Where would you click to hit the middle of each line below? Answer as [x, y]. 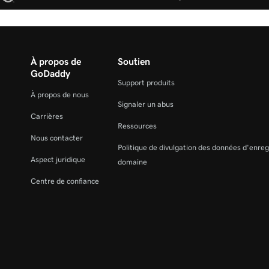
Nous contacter [57, 138]
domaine [133, 162]
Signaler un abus [146, 104]
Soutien [134, 61]
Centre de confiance [65, 181]
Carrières [47, 116]
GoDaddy [50, 73]
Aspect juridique [58, 159]
